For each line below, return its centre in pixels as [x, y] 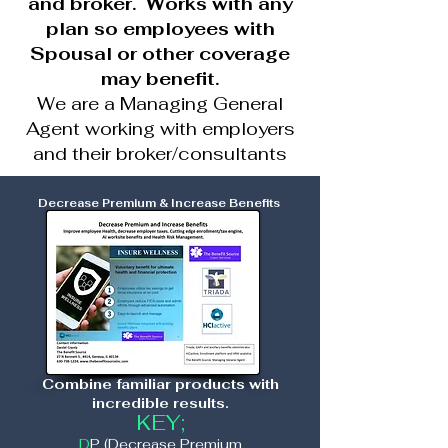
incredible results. [160, 403]
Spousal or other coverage [160, 53]
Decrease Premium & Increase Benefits [160, 203]
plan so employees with [160, 28]
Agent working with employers [160, 128]
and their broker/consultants [160, 153]
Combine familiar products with [160, 384]
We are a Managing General [160, 103]
